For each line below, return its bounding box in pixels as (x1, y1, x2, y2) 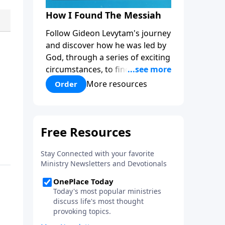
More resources (86, 78, 147, 90)
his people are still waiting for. (46, 75, 159, 87)
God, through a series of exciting (46, 51, 170, 63)
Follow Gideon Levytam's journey (46, 27, 171, 39)
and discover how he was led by (46, 39, 166, 51)
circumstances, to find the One (46, 63, 163, 75)
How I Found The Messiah (46, 9, 161, 21)
